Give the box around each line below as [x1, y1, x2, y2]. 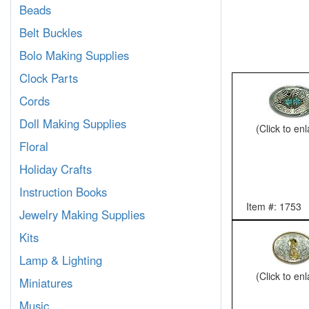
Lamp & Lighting [19, 252, 102, 268]
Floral [19, 138, 48, 154]
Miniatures [19, 275, 72, 291]
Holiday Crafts [19, 161, 92, 177]
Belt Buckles [19, 24, 82, 41]
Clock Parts [19, 70, 78, 86]
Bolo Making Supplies [19, 47, 129, 63]
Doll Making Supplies [19, 115, 126, 132]
